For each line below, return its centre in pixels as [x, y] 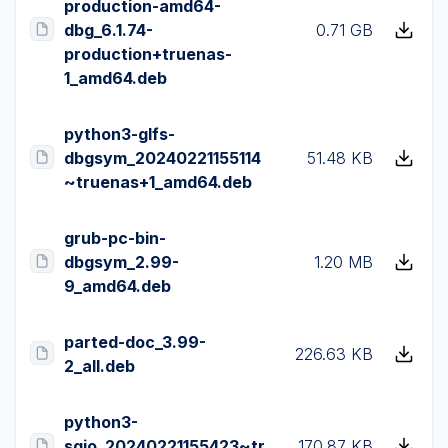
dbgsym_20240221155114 [162, 158]
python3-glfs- [119, 134]
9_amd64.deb [117, 286]
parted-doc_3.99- [135, 342]
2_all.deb [99, 366]
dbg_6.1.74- [108, 30]
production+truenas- [148, 54]
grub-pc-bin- [115, 238]
